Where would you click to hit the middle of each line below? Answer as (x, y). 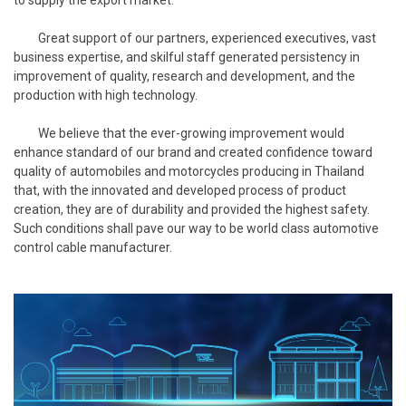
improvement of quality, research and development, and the (184, 76)
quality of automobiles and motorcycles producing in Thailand (189, 171)
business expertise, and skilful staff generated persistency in (187, 57)
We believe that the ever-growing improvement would (179, 133)
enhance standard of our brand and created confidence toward (193, 152)
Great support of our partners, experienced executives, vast (195, 38)
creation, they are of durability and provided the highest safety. (192, 209)
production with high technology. (106, 95)
